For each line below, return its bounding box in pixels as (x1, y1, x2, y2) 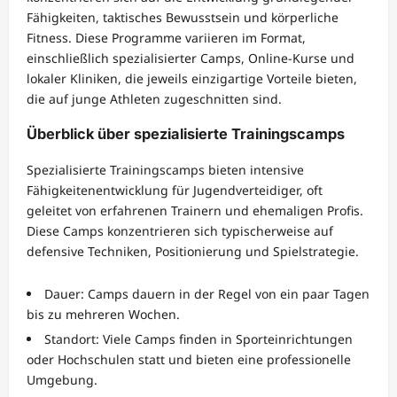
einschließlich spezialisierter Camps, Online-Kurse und (27, 49, 354, 66)
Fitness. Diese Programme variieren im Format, (27, 28, 306, 46)
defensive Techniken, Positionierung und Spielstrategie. (27, 242, 359, 260)
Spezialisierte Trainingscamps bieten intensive (27, 160, 304, 178)
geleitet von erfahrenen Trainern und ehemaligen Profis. (27, 201, 363, 219)
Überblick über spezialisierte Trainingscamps (27, 125, 345, 144)
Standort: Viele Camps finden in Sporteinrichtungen (44, 330, 353, 347)
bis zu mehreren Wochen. (27, 305, 180, 323)
